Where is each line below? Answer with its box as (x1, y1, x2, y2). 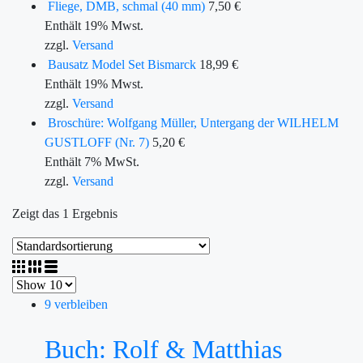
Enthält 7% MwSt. (45, 155, 139, 169)
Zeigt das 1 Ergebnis (12, 207, 117, 220)
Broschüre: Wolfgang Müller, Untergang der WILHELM (48, 116, 339, 130)
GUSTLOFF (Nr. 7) (45, 135, 149, 149)
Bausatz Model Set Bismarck (48, 58, 196, 71)
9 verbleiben (45, 297, 108, 311)
